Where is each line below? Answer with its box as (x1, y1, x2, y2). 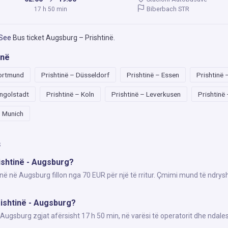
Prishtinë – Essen (127, 71, 179, 79)
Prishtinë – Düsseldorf (41, 71, 109, 79)
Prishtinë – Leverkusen (111, 90, 181, 98)
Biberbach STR (145, 5, 189, 13)
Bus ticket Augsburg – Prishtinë (13, 34, 113, 42)
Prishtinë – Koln (46, 90, 94, 98)
